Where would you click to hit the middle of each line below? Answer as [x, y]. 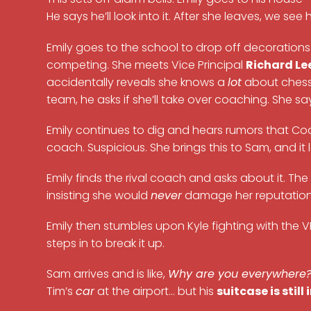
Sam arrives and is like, [108, 274]
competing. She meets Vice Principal [146, 65]
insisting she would [99, 196]
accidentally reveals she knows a [137, 82]
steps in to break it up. [106, 244]
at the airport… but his [156, 292]
